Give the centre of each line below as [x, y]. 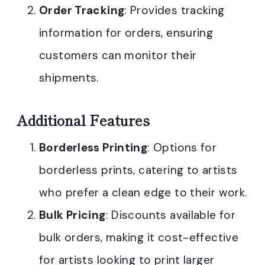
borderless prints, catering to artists [138, 170]
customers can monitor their [118, 55]
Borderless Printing [93, 147]
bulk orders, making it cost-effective [139, 237]
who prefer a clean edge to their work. [143, 192]
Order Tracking [82, 10]
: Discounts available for [171, 215]
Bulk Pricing [72, 215]
